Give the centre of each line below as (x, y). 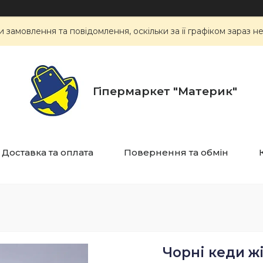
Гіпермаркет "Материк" (165, 91)
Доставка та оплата (47, 152)
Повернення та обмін (176, 152)
